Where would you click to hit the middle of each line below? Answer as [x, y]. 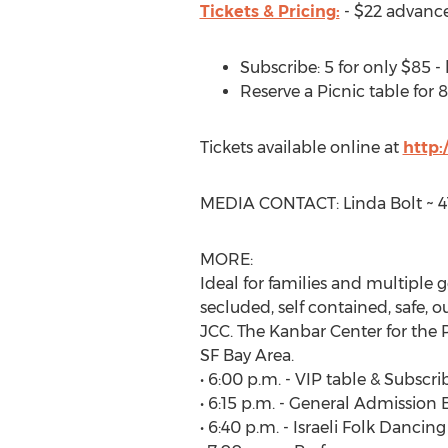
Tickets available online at [301, 147]
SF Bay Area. [246, 355]
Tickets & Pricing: [269, 11]
